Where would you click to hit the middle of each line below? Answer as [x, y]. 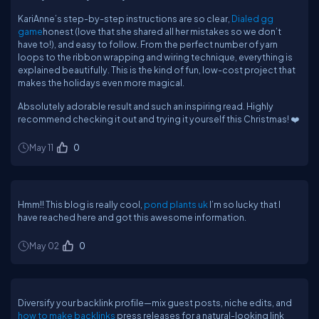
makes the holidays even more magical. [101, 83]
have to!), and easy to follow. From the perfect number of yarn [148, 44]
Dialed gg [252, 19]
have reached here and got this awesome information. [132, 217]
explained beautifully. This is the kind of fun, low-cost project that [157, 70]
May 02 [44, 246]
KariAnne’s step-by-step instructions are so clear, [125, 19]
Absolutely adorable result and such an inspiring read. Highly [146, 106]
